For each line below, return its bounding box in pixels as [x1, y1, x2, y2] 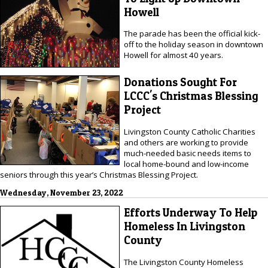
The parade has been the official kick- [123, 28, 260, 39]
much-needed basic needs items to [123, 147, 251, 159]
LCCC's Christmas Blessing [123, 89, 258, 103]
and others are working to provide [123, 136, 248, 148]
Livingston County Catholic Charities [123, 126, 255, 137]
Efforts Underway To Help [123, 206, 257, 220]
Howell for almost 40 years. [123, 50, 223, 61]
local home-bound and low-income [123, 158, 249, 169]
